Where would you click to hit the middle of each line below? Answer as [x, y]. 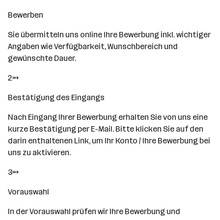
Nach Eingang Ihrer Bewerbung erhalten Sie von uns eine [108, 117]
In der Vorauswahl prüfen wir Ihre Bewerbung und [94, 211]
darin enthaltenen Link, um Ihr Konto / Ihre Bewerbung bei [109, 141]
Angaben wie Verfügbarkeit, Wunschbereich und [93, 46]
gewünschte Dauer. [42, 58]
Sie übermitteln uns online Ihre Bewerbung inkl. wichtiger [109, 35]
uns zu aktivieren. [39, 152]
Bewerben [26, 15]
